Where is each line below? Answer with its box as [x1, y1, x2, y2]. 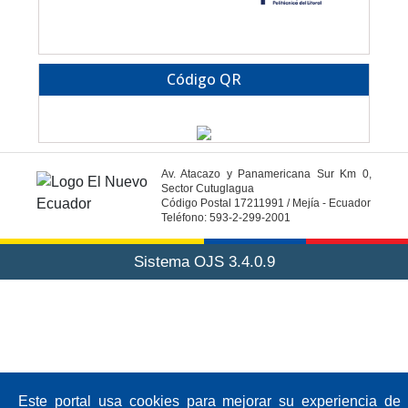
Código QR [167, 69, 241, 90]
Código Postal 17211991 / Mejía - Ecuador [160, 197, 371, 210]
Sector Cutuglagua [160, 182, 254, 196]
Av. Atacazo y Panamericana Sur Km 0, [160, 168, 372, 181]
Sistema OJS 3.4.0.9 [133, 253, 275, 271]
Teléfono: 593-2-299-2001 [160, 211, 291, 225]
